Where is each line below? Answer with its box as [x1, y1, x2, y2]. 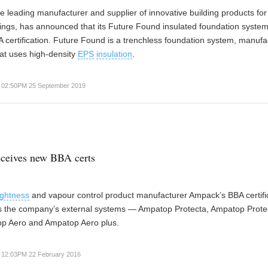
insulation [96, 49, 132, 59]
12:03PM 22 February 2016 [1, 251, 81, 258]
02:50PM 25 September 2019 [1, 82, 86, 89]
